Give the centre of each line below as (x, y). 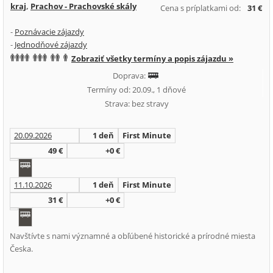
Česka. (21, 249)
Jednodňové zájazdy (51, 44)
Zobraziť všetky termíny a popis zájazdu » (152, 58)
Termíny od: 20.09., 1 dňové (136, 90)
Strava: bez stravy (136, 104)
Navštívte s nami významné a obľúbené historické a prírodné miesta (133, 236)
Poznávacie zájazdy (49, 32)
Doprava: (130, 76)
